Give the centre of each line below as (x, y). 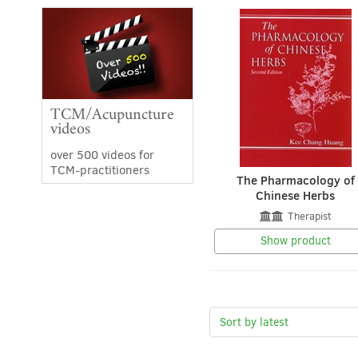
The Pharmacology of (295, 181)
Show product (295, 241)
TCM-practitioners (100, 170)
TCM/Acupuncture (112, 114)
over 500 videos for (102, 155)
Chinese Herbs (296, 196)
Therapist (309, 216)
